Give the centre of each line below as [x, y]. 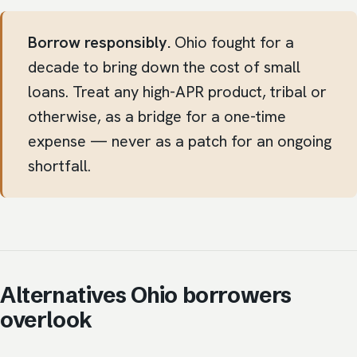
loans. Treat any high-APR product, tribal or [177, 92]
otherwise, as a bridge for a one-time [157, 117]
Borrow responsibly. [99, 43]
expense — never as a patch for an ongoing [180, 141]
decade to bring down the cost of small [164, 67]
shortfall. [59, 166]
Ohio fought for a [232, 43]
